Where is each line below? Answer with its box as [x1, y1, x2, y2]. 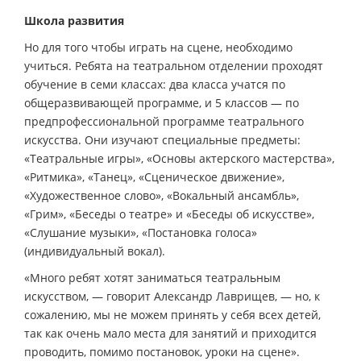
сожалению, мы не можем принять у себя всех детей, [24, 306, 321, 322]
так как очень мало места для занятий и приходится [24, 325, 317, 341]
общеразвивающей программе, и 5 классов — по [24, 94, 299, 110]
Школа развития [24, 12, 124, 28]
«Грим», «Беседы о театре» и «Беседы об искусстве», [24, 205, 314, 222]
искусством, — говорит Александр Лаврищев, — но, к [24, 288, 320, 304]
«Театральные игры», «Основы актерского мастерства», [24, 150, 334, 166]
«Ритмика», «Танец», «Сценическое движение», [24, 168, 284, 185]
